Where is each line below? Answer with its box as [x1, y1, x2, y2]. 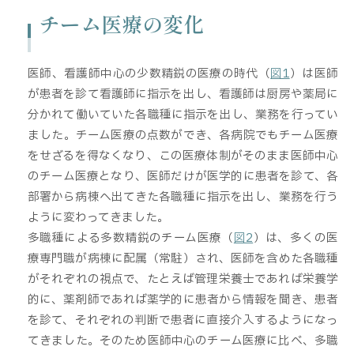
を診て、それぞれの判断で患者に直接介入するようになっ [28, 311, 338, 329]
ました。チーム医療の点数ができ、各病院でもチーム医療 [28, 126, 338, 144]
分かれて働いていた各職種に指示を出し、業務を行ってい [28, 105, 338, 123]
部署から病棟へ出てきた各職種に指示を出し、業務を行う [28, 187, 338, 205]
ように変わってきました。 [28, 208, 169, 226]
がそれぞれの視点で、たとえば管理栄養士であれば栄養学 [28, 269, 338, 288]
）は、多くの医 [253, 228, 339, 247]
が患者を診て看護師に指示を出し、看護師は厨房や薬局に [28, 85, 338, 103]
